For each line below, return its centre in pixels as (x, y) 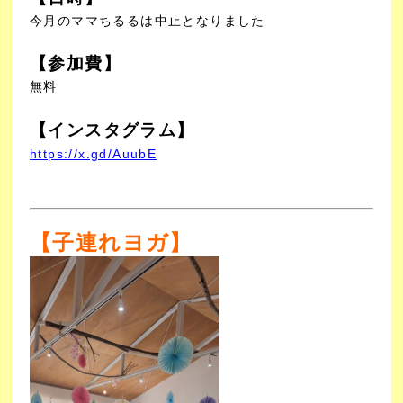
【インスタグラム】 (113, 130)
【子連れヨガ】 (112, 242)
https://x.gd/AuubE (94, 153)
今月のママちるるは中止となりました (148, 21)
